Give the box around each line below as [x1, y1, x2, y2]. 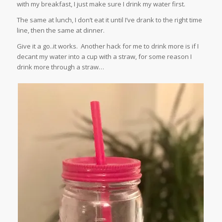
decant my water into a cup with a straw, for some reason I [16, 52, 192, 61]
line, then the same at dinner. [16, 26, 105, 35]
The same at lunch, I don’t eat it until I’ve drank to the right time [16, 15, 202, 25]
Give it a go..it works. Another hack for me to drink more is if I [16, 42, 199, 51]
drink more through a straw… [16, 62, 104, 72]
